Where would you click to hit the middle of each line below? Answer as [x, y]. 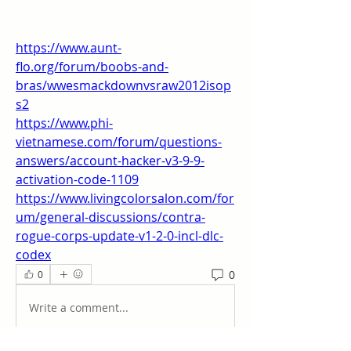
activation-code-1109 [77, 179]
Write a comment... [79, 307]
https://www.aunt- [69, 48]
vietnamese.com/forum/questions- [119, 142]
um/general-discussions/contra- [110, 217]
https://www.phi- [64, 123]
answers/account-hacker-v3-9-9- [110, 161]
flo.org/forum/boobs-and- [92, 67]
